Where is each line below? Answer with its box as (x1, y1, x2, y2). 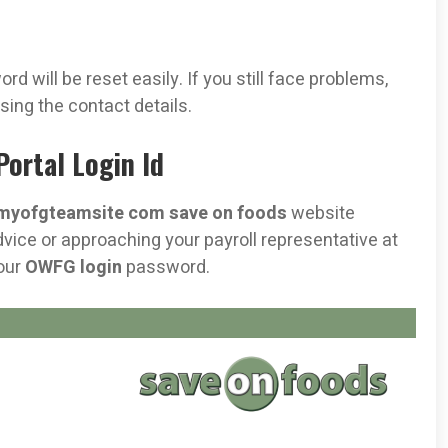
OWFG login (25, 254, 126, 282)
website (291, 200, 355, 228)
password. (126, 254, 210, 282)
